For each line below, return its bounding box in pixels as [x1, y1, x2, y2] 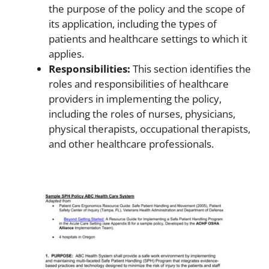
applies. [49, 46, 84, 61]
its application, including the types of [49, 16, 217, 31]
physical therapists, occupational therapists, [49, 121, 250, 136]
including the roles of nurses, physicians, [49, 106, 235, 121]
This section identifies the [130, 61, 251, 76]
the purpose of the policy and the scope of [49, 1, 245, 16]
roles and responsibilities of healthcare [49, 76, 229, 91]
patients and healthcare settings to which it [49, 31, 247, 46]
